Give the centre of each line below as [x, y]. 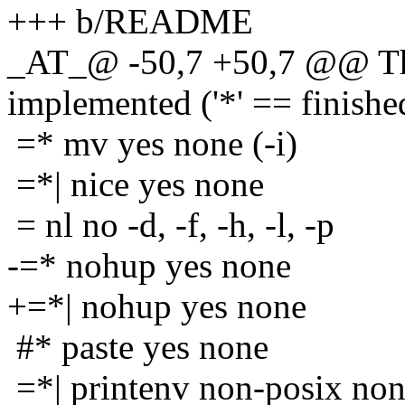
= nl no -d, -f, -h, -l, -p [171, 224]
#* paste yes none [138, 346]
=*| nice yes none [136, 184]
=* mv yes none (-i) [152, 143]
